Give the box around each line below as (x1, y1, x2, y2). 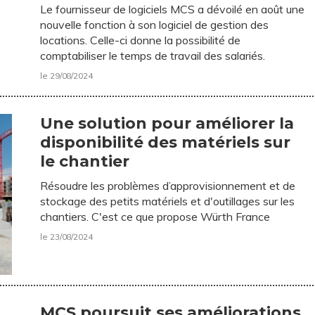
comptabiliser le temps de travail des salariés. (40, 49, 266, 63)
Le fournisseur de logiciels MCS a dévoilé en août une (40, 2, 305, 17)
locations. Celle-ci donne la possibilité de (40, 33, 241, 48)
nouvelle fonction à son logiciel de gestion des (40, 18, 269, 32)
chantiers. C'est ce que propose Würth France (40, 210, 271, 224)
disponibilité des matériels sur (40, 133, 291, 153)
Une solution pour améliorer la (40, 114, 295, 134)
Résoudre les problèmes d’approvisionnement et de (40, 179, 296, 193)
